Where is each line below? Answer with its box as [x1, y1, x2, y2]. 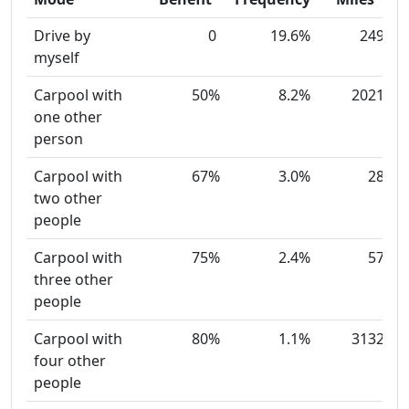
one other [34, 107, 102, 128]
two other [34, 188, 102, 209]
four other [34, 351, 106, 372]
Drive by [34, 26, 90, 47]
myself [34, 47, 79, 68]
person [34, 129, 83, 150]
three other [34, 269, 113, 290]
